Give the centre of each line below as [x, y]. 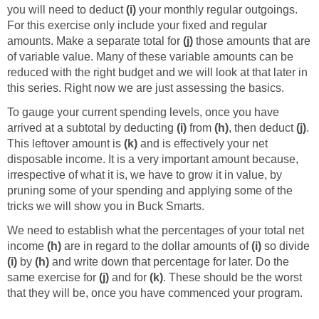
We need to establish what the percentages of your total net [156, 230]
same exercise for [53, 277]
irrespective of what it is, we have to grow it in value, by [145, 174]
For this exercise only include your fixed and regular [137, 25]
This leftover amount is [66, 143]
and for [129, 277]
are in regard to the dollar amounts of [156, 246]
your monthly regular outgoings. [217, 9]
